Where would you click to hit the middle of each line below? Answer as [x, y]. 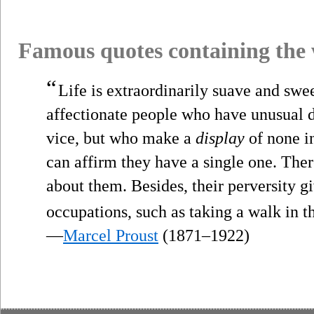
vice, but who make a [121, 138]
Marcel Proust [111, 235]
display [220, 138]
